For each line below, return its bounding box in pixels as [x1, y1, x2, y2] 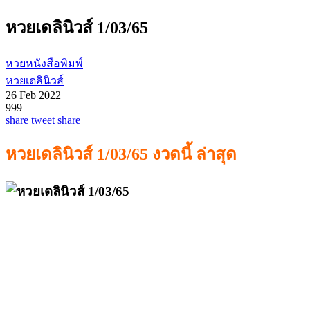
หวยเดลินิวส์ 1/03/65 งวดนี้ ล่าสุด [6, 145, 237, 163]
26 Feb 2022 [6, 89, 61, 101]
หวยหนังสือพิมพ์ [6, 57, 83, 69]
